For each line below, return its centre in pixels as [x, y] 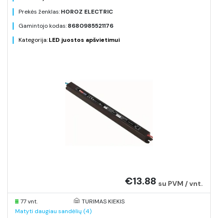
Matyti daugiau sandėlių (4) [53, 211]
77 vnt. [29, 201]
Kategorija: [33, 40]
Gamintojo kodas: [43, 26]
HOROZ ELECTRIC [87, 12]
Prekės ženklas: [39, 12]
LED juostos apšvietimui [84, 40]
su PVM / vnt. [181, 183]
